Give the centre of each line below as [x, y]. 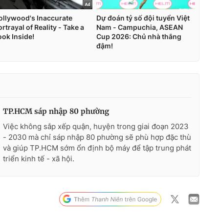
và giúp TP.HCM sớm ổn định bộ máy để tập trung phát [97, 148]
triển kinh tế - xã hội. [39, 158]
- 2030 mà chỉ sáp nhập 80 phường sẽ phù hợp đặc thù [97, 137]
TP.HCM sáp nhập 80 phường [56, 111]
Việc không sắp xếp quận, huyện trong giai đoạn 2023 [96, 126]
